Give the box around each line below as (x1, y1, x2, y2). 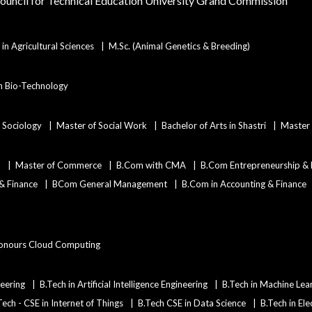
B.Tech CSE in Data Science (138, 297, 246, 309)
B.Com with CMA (116, 159, 186, 171)
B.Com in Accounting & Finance (182, 178, 306, 189)
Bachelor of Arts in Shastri (162, 120, 266, 131)
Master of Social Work (56, 120, 147, 131)
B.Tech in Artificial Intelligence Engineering (40, 279, 208, 290)
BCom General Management (52, 178, 167, 189)
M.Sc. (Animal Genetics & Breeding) (109, 40, 250, 52)
